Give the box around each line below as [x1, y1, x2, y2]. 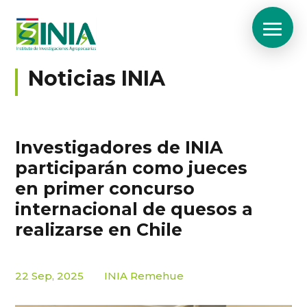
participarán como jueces [15, 158, 248, 178]
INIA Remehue [104, 269, 184, 282]
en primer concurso [15, 178, 195, 199]
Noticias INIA [28, 66, 166, 91]
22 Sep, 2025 [15, 269, 84, 282]
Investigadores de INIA [15, 137, 223, 158]
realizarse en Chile [15, 219, 183, 240]
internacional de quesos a [15, 199, 254, 219]
